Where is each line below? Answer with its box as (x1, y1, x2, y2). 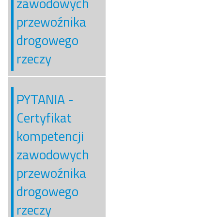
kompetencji (16, 125, 84, 146)
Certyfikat (16, 107, 72, 128)
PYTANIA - (16, 89, 74, 109)
